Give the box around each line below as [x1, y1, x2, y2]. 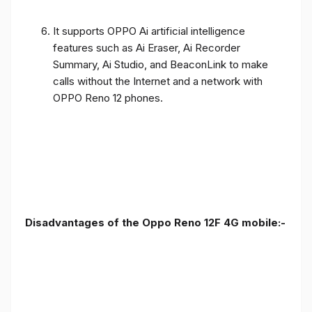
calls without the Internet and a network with [53, 74, 263, 88]
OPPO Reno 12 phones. [53, 91, 163, 104]
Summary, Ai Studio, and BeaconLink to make [53, 57, 268, 71]
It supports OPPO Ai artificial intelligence [53, 24, 245, 38]
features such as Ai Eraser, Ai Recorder [53, 40, 240, 54]
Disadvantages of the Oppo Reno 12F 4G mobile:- [25, 215, 286, 229]
